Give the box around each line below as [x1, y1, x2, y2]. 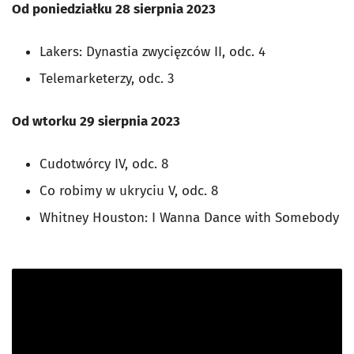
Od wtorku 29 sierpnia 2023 [12, 113, 180, 130]
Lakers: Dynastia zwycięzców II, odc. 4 [40, 43, 269, 61]
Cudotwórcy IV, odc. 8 [40, 156, 172, 173]
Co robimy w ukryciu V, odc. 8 [40, 183, 222, 200]
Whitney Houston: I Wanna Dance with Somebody [40, 209, 339, 227]
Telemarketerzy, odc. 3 [40, 70, 178, 88]
